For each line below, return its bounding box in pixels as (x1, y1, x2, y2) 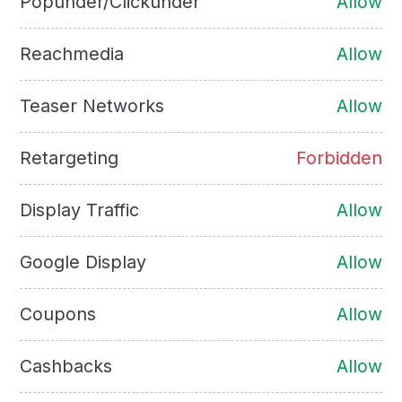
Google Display (20, 250, 147, 273)
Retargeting (20, 146, 119, 169)
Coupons (20, 302, 97, 325)
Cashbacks (20, 354, 113, 377)
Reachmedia (20, 42, 125, 65)
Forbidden (295, 146, 382, 169)
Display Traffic (20, 198, 140, 221)
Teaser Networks (20, 94, 165, 117)
